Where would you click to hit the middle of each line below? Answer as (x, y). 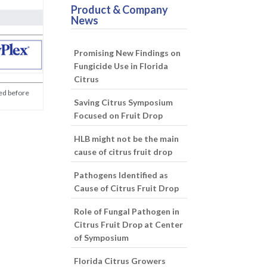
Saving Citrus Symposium (124, 102)
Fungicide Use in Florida (121, 66)
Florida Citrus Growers (120, 261)
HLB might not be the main (127, 139)
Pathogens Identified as (121, 175)
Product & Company (120, 10)
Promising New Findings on (128, 53)
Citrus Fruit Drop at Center (129, 224)
